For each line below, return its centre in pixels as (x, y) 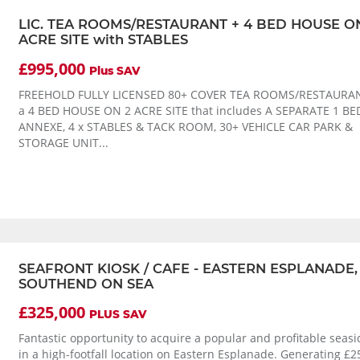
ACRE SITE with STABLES (103, 40)
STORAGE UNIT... (63, 143)
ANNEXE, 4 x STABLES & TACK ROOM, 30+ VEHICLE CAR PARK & (185, 127)
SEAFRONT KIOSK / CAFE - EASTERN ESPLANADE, (188, 268)
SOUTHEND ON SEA (86, 283)
